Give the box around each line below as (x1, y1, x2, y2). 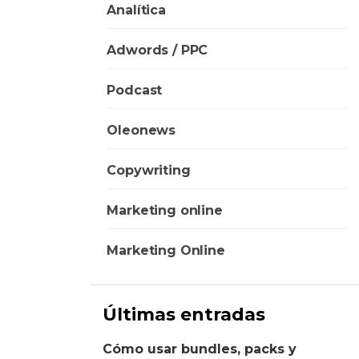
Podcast (107, 82, 163, 98)
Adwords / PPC (107, 42, 208, 58)
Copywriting (107, 162, 191, 178)
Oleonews (107, 122, 176, 138)
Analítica (107, 2, 166, 18)
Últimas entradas (103, 303, 266, 325)
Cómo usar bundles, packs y (103, 341, 297, 357)
